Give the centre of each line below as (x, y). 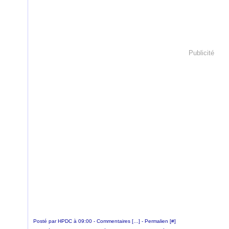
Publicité (201, 53)
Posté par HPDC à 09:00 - (65, 221)
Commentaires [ (115, 221)
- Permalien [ (156, 221)
